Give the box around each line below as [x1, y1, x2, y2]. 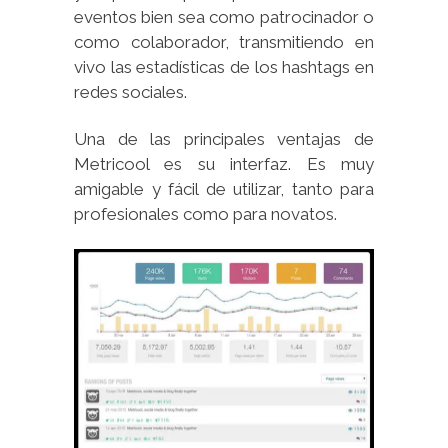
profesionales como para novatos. [74, 203, 337, 224]
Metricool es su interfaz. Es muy [74, 153, 374, 174]
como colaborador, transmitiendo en [74, 31, 374, 52]
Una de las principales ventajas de [74, 128, 374, 149]
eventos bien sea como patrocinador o [74, 6, 374, 27]
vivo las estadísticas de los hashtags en [74, 56, 374, 77]
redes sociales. [74, 81, 187, 102]
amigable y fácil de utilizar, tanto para [74, 178, 374, 199]
